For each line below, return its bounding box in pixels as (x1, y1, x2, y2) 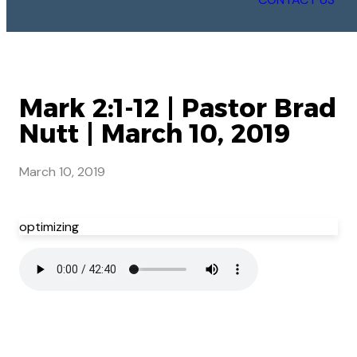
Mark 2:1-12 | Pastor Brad (19, 92, 336, 124)
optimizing (19, 218, 79, 236)
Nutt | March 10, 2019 (19, 118, 291, 149)
